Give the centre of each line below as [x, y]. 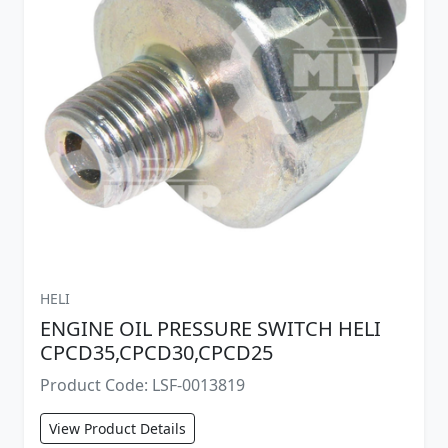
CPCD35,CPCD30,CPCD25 [156, 352]
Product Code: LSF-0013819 [142, 384]
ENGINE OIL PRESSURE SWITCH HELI [210, 328]
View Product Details [117, 428]
